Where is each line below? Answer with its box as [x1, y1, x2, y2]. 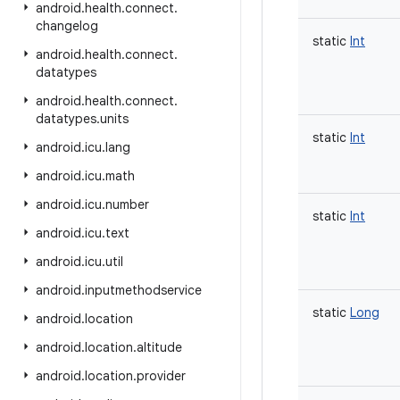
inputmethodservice [85, 282, 202, 298]
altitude [137, 339, 182, 355]
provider [137, 368, 186, 384]
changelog [36, 18, 98, 34]
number [105, 196, 149, 212]
